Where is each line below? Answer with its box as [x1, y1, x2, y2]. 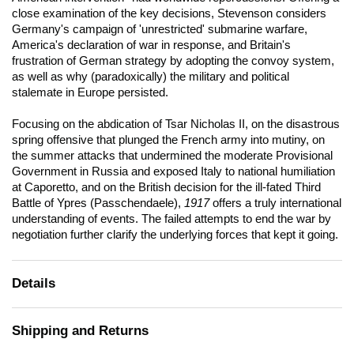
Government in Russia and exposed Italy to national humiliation [12, 165, 335, 178]
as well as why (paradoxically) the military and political [12, 70, 289, 83]
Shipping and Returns [12, 323, 149, 338]
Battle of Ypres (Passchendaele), [12, 197, 184, 209]
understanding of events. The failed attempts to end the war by [12, 213, 331, 225]
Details [12, 276, 55, 291]
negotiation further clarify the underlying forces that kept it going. [12, 228, 338, 241]
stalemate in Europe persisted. [12, 86, 168, 99]
